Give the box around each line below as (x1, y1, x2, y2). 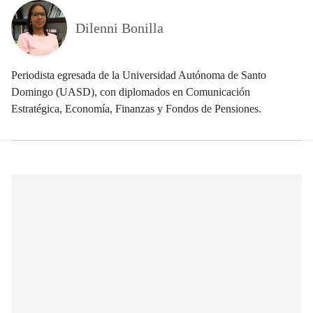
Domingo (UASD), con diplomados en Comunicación (11, 85, 250, 98)
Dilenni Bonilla (75, 20, 163, 36)
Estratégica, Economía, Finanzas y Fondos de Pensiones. (11, 102, 261, 115)
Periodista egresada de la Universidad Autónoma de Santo (11, 68, 266, 81)
